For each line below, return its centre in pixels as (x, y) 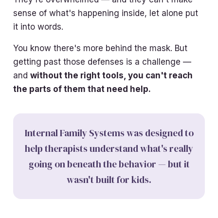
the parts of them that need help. (82, 89)
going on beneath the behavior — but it (109, 164)
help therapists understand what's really (109, 148)
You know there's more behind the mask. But (100, 48)
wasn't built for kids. (109, 179)
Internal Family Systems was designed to (109, 133)
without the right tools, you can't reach (112, 75)
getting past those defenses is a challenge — (102, 62)
